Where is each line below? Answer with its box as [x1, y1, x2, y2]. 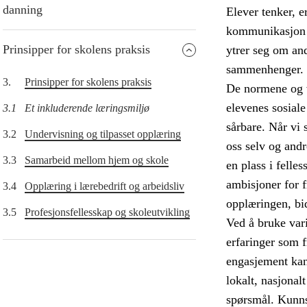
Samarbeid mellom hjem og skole [25, 154, 169, 167]
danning [3, 3, 42, 17]
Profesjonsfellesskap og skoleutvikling [25, 206, 190, 219]
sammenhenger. [225, 62, 304, 77]
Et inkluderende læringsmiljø [25, 102, 149, 114]
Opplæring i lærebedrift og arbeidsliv [25, 180, 184, 193]
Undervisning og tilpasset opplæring [25, 128, 181, 140]
